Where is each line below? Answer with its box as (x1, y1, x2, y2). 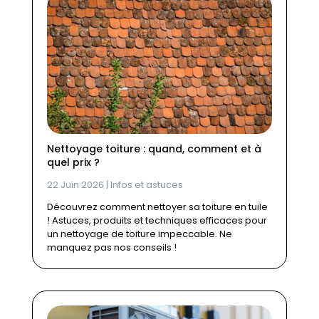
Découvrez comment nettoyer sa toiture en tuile (46, 199, 268, 214)
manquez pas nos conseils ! (46, 240, 177, 254)
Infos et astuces (110, 177, 183, 192)
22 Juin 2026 (46, 177, 104, 192)
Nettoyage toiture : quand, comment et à (46, 141, 261, 156)
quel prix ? (46, 155, 100, 169)
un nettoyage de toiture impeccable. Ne (46, 226, 232, 241)
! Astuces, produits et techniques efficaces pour (46, 213, 267, 227)
